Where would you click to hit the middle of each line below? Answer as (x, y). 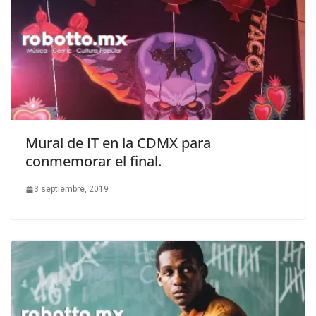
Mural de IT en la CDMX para (118, 143)
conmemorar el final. (93, 162)
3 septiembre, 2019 (71, 189)
